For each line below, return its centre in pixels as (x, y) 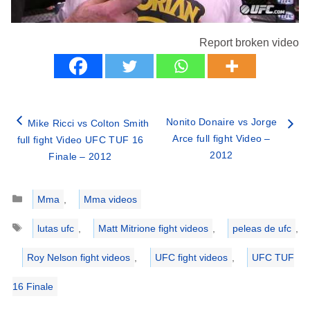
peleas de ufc (262, 228)
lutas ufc (55, 228)
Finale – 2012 (80, 156)
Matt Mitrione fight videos (153, 228)
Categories (46, 191)
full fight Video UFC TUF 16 (80, 139)
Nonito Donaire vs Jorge (221, 121)
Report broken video (249, 42)
